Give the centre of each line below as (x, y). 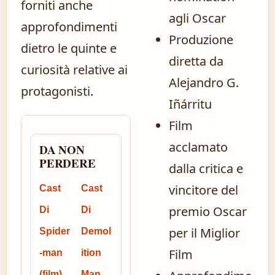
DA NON (62, 149)
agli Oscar (197, 18)
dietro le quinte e (69, 48)
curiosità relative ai (74, 70)
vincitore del (203, 190)
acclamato (198, 147)
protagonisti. (57, 91)
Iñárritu (190, 104)
